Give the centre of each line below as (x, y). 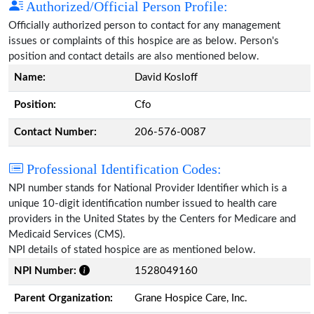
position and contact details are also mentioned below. (134, 56)
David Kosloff (166, 77)
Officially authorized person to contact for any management (144, 25)
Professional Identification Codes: (122, 169)
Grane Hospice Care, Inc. (191, 298)
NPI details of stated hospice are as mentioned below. (132, 250)
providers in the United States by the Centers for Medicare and (152, 219)
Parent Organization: (63, 298)
